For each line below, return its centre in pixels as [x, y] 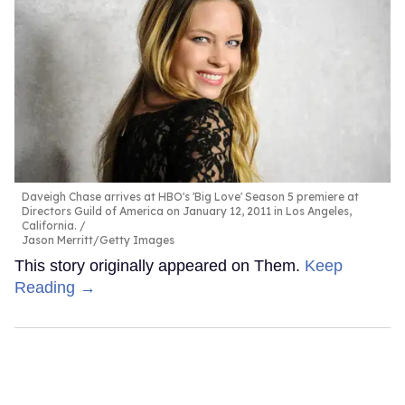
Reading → [55, 288]
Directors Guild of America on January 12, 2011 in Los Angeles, [187, 212]
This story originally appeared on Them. [160, 266]
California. [51, 226]
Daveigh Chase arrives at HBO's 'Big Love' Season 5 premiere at [190, 197]
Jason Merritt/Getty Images [98, 240]
